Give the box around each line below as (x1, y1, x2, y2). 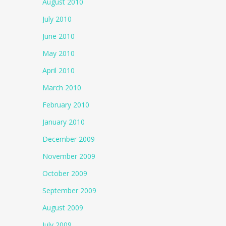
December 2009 (42, 134, 95, 144)
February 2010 (42, 100, 90, 109)
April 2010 (42, 66, 75, 75)
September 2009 (42, 186, 97, 195)
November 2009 (42, 151, 96, 161)
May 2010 (42, 48, 75, 58)
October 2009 (42, 168, 88, 178)
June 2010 (42, 31, 75, 41)
